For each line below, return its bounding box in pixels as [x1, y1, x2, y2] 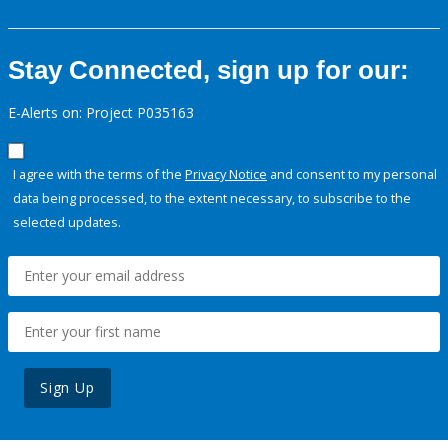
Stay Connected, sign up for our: [8, 55, 409, 86]
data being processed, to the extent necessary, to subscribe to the [13, 189, 411, 208]
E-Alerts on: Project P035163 [8, 103, 194, 123]
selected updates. [13, 213, 121, 232]
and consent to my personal [267, 165, 437, 184]
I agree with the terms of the [13, 165, 185, 184]
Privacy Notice [185, 165, 267, 184]
